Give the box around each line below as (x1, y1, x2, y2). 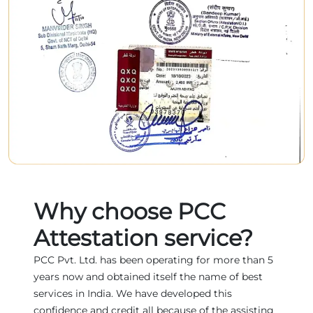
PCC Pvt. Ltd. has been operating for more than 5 (34, 253, 273, 266)
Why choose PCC (34, 197, 226, 225)
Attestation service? (34, 224, 253, 252)
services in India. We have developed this (34, 286, 232, 300)
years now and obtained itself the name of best (34, 270, 263, 283)
